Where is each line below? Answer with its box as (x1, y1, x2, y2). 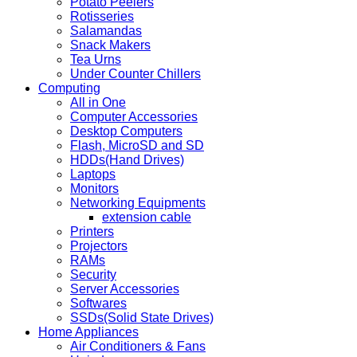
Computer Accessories (70, 110, 198, 124)
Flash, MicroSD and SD (70, 139, 204, 153)
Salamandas (70, 24, 142, 38)
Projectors (70, 239, 127, 253)
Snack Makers (70, 38, 151, 53)
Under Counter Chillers (70, 67, 201, 81)
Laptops (70, 167, 116, 182)
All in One (70, 96, 126, 110)
